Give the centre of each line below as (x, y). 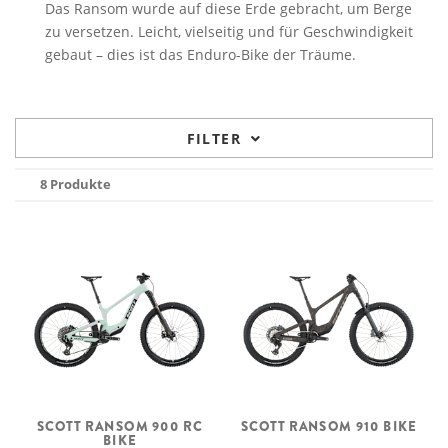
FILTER (213, 138)
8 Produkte (75, 184)
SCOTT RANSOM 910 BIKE (328, 426)
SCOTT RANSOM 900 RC (119, 426)
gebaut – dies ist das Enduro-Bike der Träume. (200, 54)
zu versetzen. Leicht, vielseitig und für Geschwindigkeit (229, 31)
